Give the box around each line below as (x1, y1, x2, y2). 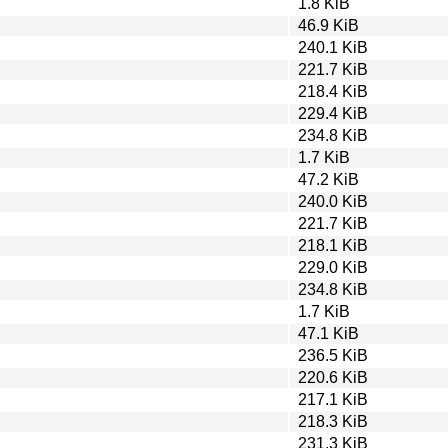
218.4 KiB (298, 82, 368, 100)
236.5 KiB (298, 346, 368, 364)
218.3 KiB (298, 412, 368, 430)
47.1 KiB (298, 324, 359, 342)
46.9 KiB (298, 16, 359, 34)
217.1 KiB (298, 390, 368, 408)
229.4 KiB (298, 104, 368, 122)
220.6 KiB (298, 368, 368, 386)
